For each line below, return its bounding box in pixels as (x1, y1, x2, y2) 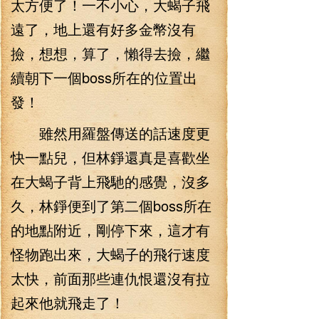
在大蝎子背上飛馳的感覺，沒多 (11, 171, 210, 192)
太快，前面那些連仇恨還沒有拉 (11, 268, 210, 288)
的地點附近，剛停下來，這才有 (11, 219, 210, 240)
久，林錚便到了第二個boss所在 (11, 195, 211, 216)
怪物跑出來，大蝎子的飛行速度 (11, 244, 210, 264)
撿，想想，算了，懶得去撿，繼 (11, 43, 210, 63)
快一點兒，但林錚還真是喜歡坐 (11, 147, 210, 167)
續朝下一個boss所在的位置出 (11, 67, 197, 88)
